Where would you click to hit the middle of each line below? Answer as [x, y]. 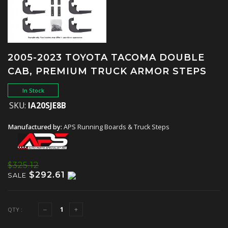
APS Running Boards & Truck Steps [117, 127]
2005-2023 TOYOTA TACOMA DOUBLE [106, 58]
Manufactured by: [36, 127]
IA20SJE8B [47, 106]
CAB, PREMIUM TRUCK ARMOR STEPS [107, 72]
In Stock [33, 91]
